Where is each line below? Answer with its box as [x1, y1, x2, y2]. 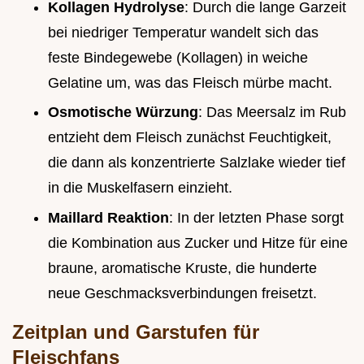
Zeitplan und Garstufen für [12, 320, 259, 343]
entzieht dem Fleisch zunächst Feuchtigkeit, [48, 129, 331, 146]
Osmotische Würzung [48, 104, 198, 121]
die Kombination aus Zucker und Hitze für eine [48, 234, 348, 251]
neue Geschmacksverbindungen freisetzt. [48, 284, 317, 301]
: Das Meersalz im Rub [198, 104, 346, 121]
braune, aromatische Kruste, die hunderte [48, 259, 317, 276]
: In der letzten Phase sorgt [169, 209, 344, 226]
